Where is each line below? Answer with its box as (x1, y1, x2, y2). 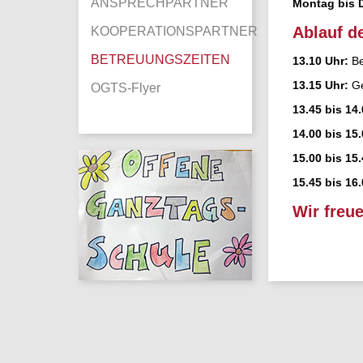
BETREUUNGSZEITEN (91, 53, 230, 66)
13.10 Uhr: (293, 54, 352, 67)
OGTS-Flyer (91, 81, 160, 95)
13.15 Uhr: (293, 79, 352, 92)
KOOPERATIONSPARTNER (91, 24, 258, 38)
